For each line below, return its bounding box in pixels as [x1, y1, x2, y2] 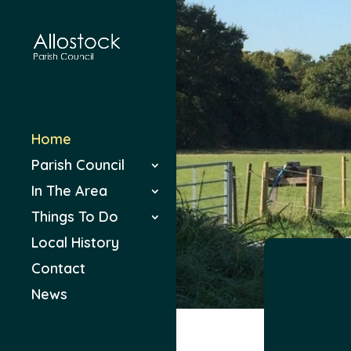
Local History [31, 233, 119, 252]
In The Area [31, 182, 107, 201]
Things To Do [31, 208, 118, 226]
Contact [31, 259, 85, 278]
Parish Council [31, 156, 125, 175]
